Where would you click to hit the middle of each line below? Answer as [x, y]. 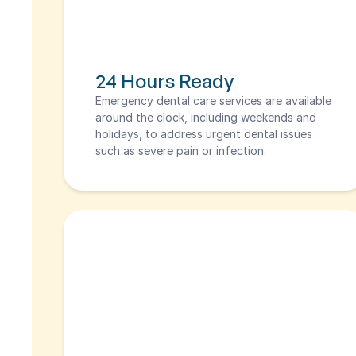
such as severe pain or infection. [181, 151]
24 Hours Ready [165, 81]
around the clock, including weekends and [206, 117]
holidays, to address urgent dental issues [204, 134]
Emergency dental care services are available [214, 101]
